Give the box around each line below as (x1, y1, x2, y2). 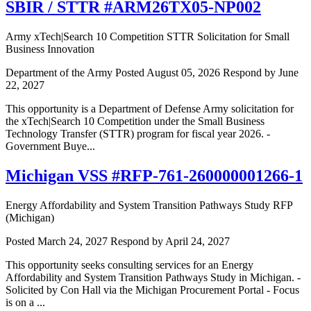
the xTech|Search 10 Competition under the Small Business (6, 115, 264, 128)
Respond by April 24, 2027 (110, 235, 230, 247)
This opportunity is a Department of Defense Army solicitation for (6, 103, 294, 115)
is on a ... (6, 296, 45, 308)
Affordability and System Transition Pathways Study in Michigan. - (6, 271, 301, 283)
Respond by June (223, 67, 299, 79)
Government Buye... (6, 140, 95, 153)
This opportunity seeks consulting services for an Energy (6, 259, 253, 271)
